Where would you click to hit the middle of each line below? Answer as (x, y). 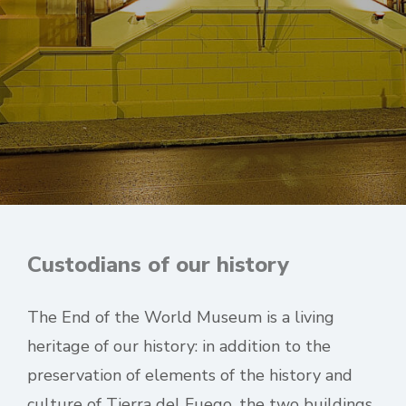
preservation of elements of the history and (190, 375)
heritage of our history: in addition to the (179, 346)
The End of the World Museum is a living (181, 317)
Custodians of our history (158, 265)
